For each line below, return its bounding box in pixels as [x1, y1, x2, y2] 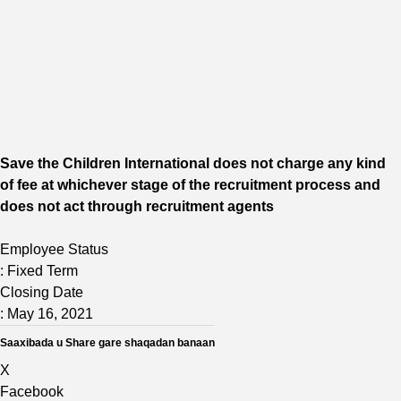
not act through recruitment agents [38, 199, 274, 214]
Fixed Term [7, 263, 78, 278]
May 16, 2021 [7, 306, 93, 321]
